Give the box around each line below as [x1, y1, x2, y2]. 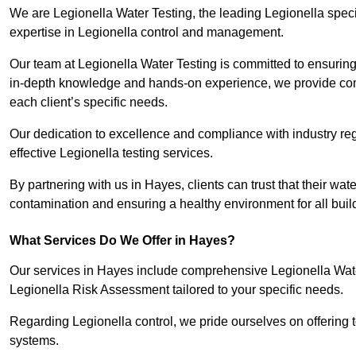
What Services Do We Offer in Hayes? [10, 234, 235, 248]
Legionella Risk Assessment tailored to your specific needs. [10, 283, 343, 297]
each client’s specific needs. [10, 95, 168, 110]
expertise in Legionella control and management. [10, 25, 284, 40]
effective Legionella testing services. [10, 146, 216, 161]
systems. [10, 334, 62, 348]
